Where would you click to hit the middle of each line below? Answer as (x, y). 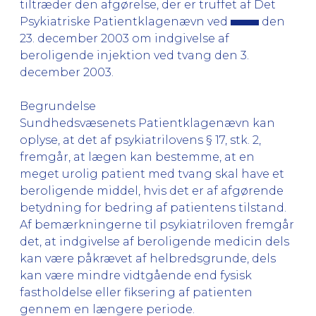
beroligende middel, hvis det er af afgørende (152, 190)
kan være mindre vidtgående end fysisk (136, 275)
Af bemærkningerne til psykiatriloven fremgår (157, 224)
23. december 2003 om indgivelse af (124, 38)
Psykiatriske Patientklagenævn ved (125, 21)
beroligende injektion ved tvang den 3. (134, 55)
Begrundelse (58, 106)
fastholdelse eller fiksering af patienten (136, 292)
